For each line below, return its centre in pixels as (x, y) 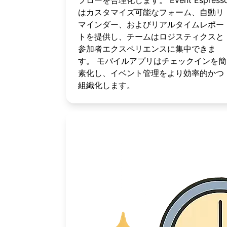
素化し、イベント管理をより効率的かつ (151, 73)
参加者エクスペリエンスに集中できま (147, 49)
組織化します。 (106, 85)
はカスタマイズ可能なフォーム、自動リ (151, 12)
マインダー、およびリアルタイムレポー (151, 24)
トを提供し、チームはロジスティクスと (151, 36)
